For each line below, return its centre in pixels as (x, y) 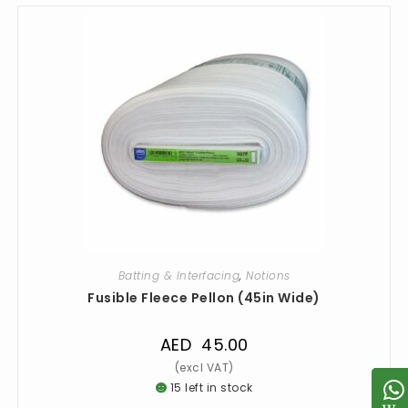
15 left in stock (210, 388)
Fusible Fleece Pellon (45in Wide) (204, 298)
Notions (268, 275)
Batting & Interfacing (178, 275)
